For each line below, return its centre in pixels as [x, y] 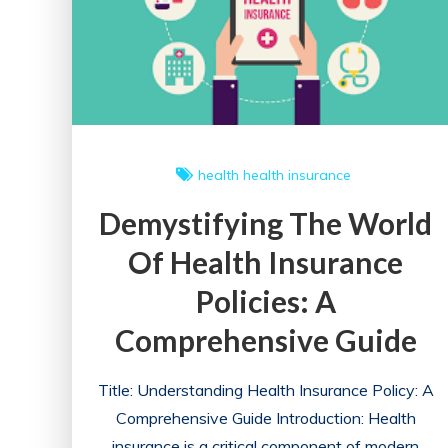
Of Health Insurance [266, 261]
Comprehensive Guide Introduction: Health [265, 417]
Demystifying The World [266, 222]
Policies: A [265, 300]
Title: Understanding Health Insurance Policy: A [265, 389]
